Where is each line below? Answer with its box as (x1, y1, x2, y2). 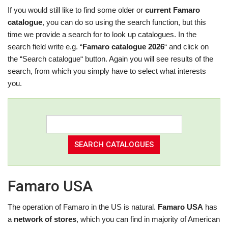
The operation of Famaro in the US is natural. (8, 203, 158, 211)
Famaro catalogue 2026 (82, 42, 164, 51)
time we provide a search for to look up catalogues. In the (8, 30, 196, 39)
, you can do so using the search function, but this (42, 18, 206, 26)
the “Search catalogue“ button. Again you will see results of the (8, 54, 213, 63)
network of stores (14, 215, 76, 223)
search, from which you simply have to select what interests (8, 67, 206, 75)
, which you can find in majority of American (76, 215, 220, 223)
